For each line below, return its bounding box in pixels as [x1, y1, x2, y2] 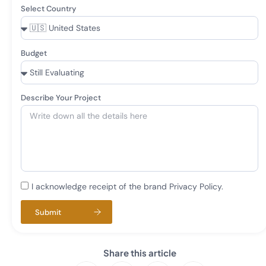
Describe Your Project [21, 93, 101, 103]
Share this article [103, 247, 176, 258]
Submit [35, 207, 61, 217]
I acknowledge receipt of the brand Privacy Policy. [31, 180, 223, 192]
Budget [21, 48, 47, 58]
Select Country [21, 4, 76, 14]
